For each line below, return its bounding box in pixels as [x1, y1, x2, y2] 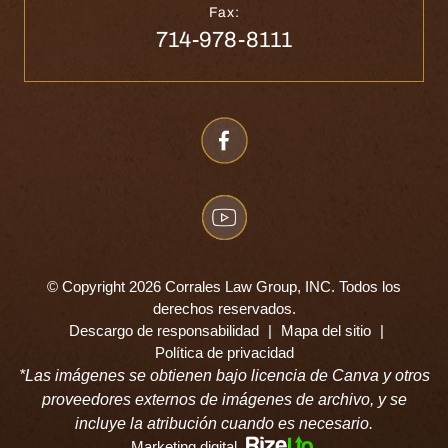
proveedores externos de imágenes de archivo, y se [41, 390, 407, 408]
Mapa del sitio [281, 321, 371, 339]
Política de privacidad [154, 343, 294, 361]
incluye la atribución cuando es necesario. [75, 414, 373, 432]
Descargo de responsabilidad [69, 321, 259, 339]
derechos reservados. [152, 299, 296, 317]
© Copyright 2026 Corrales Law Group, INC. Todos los [47, 277, 401, 295]
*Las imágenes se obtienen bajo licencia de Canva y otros [18, 366, 430, 384]
